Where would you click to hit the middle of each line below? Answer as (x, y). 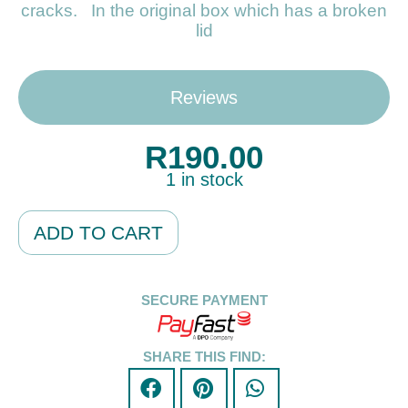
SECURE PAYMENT (204, 301)
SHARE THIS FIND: (204, 356)
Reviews (204, 98)
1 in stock (204, 179)
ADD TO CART (98, 233)
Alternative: (215, 222)
